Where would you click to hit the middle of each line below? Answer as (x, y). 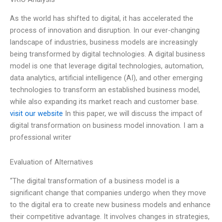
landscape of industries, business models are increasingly (104, 42)
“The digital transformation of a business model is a (95, 181)
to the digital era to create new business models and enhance (110, 205)
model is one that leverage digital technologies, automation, (107, 66)
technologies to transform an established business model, (105, 90)
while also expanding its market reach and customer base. (104, 102)
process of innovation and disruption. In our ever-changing (105, 30)
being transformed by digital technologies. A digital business (108, 54)
